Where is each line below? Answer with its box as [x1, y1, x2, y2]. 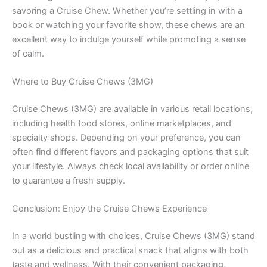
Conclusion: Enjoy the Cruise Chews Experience [12, 203, 207, 215]
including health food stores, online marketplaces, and [12, 118, 231, 129]
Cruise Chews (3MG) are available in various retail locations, [12, 104, 253, 114]
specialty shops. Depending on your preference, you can [12, 132, 241, 143]
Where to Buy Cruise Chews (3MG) [12, 76, 153, 88]
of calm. [12, 48, 44, 59]
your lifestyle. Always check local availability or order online [12, 161, 249, 172]
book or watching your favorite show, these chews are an [12, 19, 245, 30]
